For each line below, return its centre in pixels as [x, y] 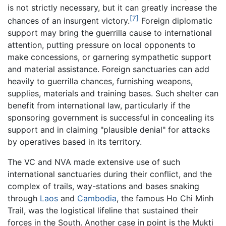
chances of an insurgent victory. [69, 21]
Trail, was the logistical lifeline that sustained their [103, 211]
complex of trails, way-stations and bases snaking [103, 186]
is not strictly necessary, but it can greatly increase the [112, 7]
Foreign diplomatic [176, 21]
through [24, 199]
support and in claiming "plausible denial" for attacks [109, 130]
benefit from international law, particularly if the [99, 106]
